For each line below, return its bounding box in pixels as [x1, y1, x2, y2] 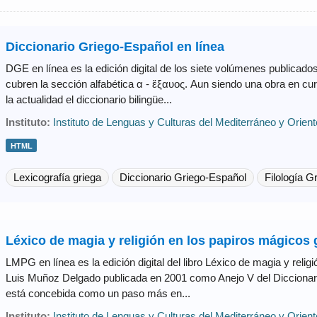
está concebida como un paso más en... [5, 287, 190, 299]
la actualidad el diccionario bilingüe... [5, 93, 172, 105]
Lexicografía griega [13, 171, 101, 183]
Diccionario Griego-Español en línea [5, 39, 224, 54]
